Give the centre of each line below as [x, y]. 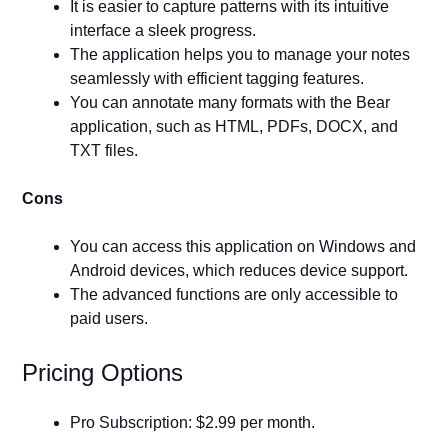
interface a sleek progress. [165, 31]
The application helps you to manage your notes [240, 55]
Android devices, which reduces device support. [239, 271]
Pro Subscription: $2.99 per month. [193, 423]
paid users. [109, 319]
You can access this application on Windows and [243, 247]
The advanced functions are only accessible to [234, 295]
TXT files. [106, 151]
